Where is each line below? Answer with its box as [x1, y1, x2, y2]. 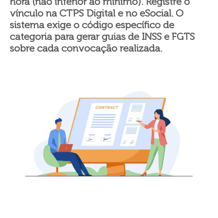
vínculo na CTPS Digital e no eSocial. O [10, 7, 183, 19]
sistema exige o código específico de [10, 19, 174, 31]
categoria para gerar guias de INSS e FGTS [10, 31, 195, 42]
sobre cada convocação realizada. [10, 42, 162, 54]
